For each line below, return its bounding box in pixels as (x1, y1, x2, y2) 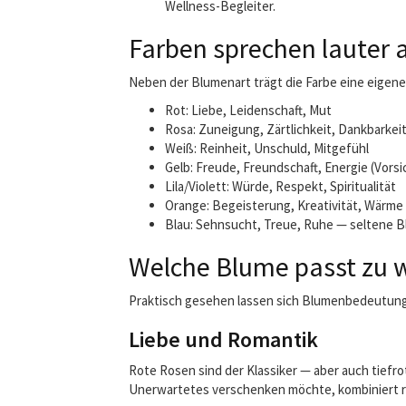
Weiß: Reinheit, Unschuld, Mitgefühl (165, 140, 369, 157)
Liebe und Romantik (129, 325, 318, 353)
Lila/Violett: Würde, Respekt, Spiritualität (165, 178, 396, 195)
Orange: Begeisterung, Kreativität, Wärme (165, 197, 403, 214)
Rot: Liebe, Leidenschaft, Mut (165, 101, 332, 119)
